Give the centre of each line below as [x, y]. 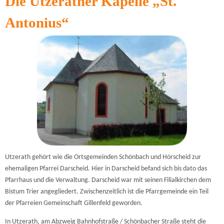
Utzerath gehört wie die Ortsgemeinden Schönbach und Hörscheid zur [103, 157]
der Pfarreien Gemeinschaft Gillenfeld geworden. [74, 203]
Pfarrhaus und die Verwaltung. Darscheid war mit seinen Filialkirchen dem [108, 180]
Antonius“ [37, 22]
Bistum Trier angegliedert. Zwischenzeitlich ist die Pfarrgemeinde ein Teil [107, 191]
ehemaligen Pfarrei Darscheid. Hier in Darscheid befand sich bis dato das [106, 168]
